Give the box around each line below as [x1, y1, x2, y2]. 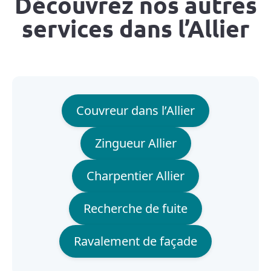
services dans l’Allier [22, 12, 249, 43]
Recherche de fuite [83, 200, 188, 217]
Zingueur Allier [94, 134, 177, 151]
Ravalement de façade [74, 232, 197, 249]
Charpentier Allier [87, 167, 184, 184]
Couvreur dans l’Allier [76, 102, 195, 119]
